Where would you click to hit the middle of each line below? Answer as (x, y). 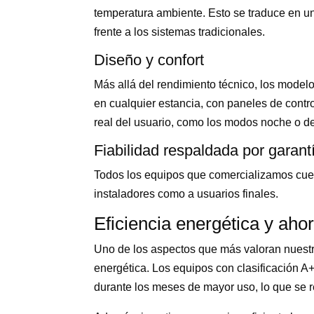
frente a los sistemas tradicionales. (180, 32)
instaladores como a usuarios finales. (186, 193)
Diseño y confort (149, 60)
